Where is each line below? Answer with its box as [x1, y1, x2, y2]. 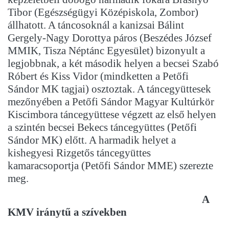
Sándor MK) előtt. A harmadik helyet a [8, 134, 176, 147]
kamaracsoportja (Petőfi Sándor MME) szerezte [8, 159, 213, 172]
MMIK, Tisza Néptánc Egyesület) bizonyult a [8, 44, 205, 57]
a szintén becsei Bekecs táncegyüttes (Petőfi [8, 121, 197, 134]
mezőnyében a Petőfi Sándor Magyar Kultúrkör [8, 96, 214, 108]
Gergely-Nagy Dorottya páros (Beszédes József [8, 32, 212, 44]
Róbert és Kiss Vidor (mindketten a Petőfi [8, 70, 189, 83]
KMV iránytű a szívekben [8, 206, 127, 219]
